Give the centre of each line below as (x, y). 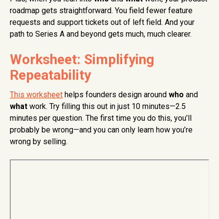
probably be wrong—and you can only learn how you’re (101, 130)
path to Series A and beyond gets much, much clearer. (101, 34)
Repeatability (50, 75)
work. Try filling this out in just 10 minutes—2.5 (107, 107)
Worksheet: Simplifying (82, 60)
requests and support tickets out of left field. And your (102, 22)
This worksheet (36, 95)
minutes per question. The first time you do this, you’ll (101, 118)
